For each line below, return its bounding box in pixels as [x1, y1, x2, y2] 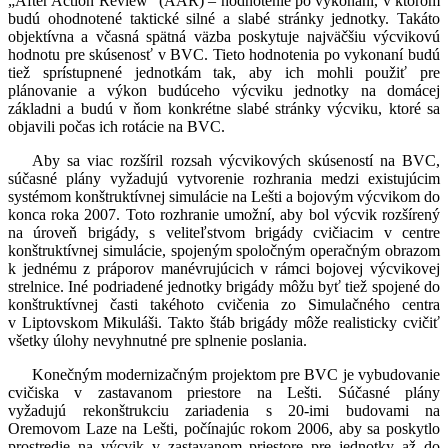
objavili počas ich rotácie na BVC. [8, 118, 225, 136]
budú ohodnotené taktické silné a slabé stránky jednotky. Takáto [8, 10, 440, 28]
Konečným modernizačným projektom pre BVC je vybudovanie [32, 366, 440, 384]
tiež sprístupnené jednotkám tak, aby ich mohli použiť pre [8, 64, 440, 82]
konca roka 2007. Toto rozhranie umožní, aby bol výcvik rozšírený [8, 206, 440, 224]
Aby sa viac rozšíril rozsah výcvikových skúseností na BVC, [32, 152, 440, 170]
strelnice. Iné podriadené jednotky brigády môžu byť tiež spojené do [8, 278, 440, 296]
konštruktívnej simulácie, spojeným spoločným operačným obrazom [8, 242, 440, 260]
